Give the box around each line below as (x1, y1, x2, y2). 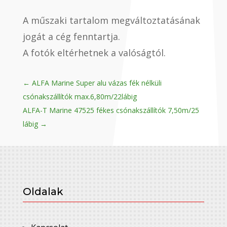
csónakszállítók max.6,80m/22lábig (22, 92, 137, 102)
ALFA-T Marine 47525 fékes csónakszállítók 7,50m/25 (22, 105, 199, 116)
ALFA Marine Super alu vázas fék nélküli (31, 78, 162, 88)
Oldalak (22, 185, 63, 198)
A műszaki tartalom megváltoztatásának (22, 14, 200, 27)
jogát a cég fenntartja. (22, 30, 120, 43)
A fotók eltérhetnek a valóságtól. (22, 47, 166, 59)
